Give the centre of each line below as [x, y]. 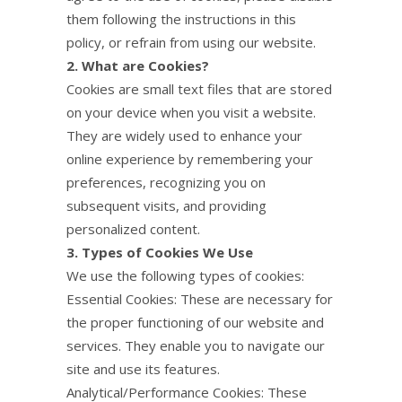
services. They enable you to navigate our [196, 345]
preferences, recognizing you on [166, 182]
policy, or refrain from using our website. [191, 42]
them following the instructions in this [181, 19]
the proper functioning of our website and [195, 322]
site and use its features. [143, 369]
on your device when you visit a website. [191, 112]
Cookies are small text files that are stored [199, 89]
